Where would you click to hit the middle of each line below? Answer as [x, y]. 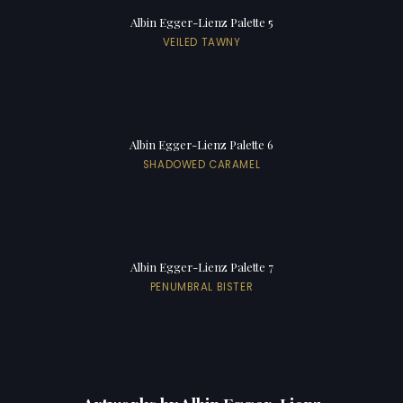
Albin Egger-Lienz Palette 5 [201, 22]
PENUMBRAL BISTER [201, 287]
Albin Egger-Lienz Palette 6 [201, 144]
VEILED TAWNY [201, 42]
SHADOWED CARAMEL [201, 164]
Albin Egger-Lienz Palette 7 [201, 266]
